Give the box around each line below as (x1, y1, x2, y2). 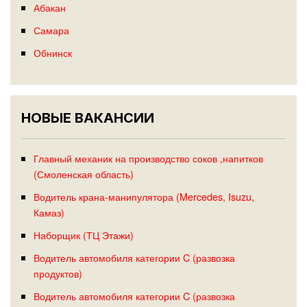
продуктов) (33, 266, 82, 281)
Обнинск (33, 45, 72, 60)
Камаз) (33, 205, 64, 220)
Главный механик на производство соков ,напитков (33, 151, 263, 166)
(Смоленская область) (33, 167, 134, 182)
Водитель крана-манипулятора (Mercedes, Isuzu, (33, 189, 254, 204)
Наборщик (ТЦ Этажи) (33, 228, 134, 243)
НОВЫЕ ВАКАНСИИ (21, 110, 154, 127)
